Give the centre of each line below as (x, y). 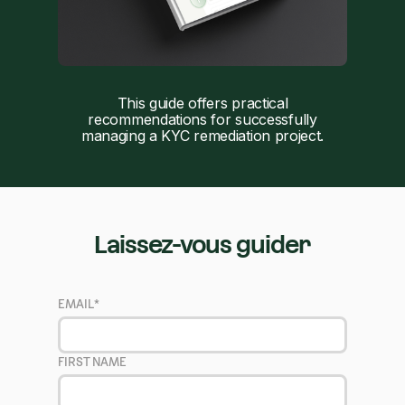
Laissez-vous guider (202, 245)
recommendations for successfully (202, 120)
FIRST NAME (92, 363)
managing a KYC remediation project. (202, 136)
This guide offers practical (202, 104)
